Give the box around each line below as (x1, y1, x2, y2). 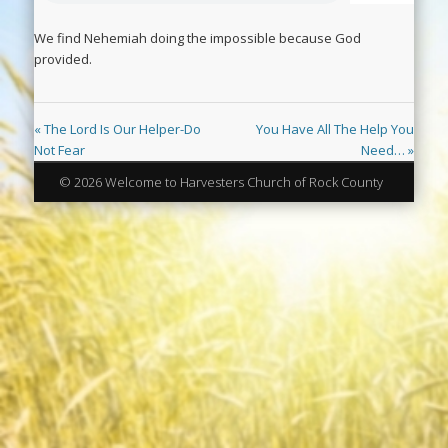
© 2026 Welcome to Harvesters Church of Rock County (58, 173, 383, 192)
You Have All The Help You (256, 120, 414, 138)
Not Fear (34, 141, 85, 159)
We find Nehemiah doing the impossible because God (34, 29, 361, 47)
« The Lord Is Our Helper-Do (34, 120, 201, 138)
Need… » (361, 141, 414, 159)
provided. (34, 50, 95, 68)
